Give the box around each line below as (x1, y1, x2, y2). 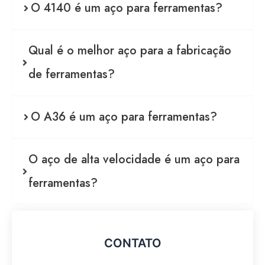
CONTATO (104, 235, 161, 250)
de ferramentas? (28, 65, 115, 83)
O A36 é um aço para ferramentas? (31, 108, 217, 125)
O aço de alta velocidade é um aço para (28, 150, 240, 168)
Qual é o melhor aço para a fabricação (28, 41, 231, 59)
